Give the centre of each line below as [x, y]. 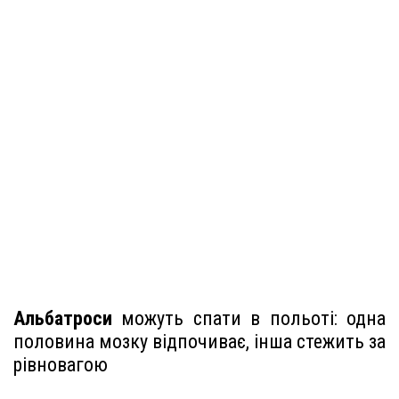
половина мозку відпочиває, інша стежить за [199, 341]
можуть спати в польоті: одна [249, 318]
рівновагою [61, 364]
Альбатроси [63, 318]
